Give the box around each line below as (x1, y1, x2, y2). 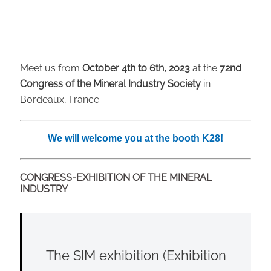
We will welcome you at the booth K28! (48, 133, 223, 144)
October (82, 62, 122, 74)
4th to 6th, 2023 (121, 62, 192, 74)
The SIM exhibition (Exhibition (45, 247, 226, 263)
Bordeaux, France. (19, 94, 101, 106)
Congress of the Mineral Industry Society (19, 78, 201, 90)
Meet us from (19, 62, 82, 74)
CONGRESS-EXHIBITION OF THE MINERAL (19, 171, 212, 183)
